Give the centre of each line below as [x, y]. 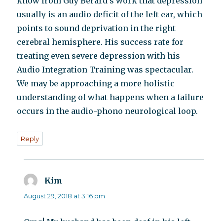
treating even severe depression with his [99, 56]
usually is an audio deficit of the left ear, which [110, 15]
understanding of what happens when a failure [110, 97]
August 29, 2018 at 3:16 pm [65, 196]
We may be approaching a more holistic [96, 84]
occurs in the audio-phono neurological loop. [108, 111]
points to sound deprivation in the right [96, 28]
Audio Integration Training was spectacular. [105, 70]
